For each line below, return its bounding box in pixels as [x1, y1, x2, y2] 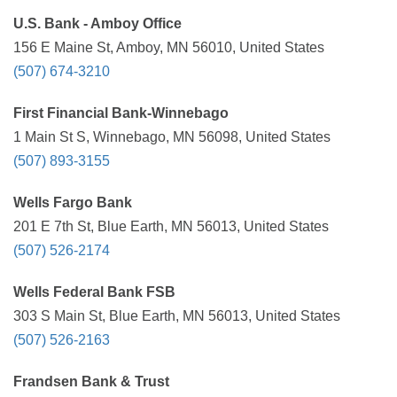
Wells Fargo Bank [13, 195, 132, 210]
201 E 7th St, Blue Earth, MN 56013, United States [13, 219, 329, 234]
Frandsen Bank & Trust [13, 374, 169, 389]
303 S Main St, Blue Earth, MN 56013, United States [13, 308, 340, 323]
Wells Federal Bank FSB [13, 284, 175, 300]
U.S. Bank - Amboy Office [13, 16, 182, 31]
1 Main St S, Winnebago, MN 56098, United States [13, 129, 331, 144]
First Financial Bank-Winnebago [13, 105, 229, 121]
